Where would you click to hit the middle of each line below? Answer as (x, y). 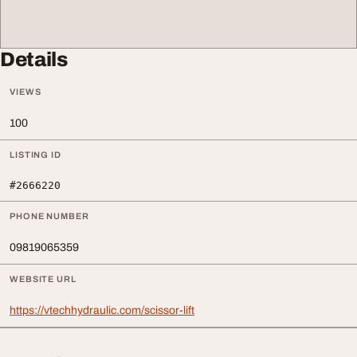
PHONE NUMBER (49, 216)
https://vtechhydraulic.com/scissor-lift (102, 310)
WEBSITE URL (43, 279)
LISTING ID (35, 155)
